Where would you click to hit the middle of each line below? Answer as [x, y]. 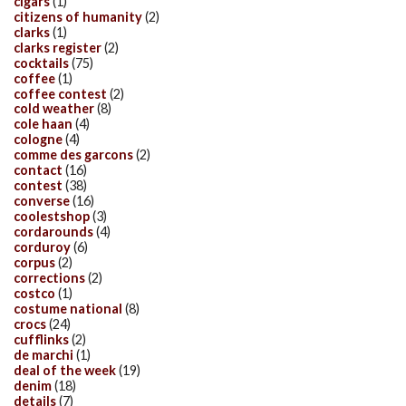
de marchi [43, 354]
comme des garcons [73, 155]
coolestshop [52, 217]
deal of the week [65, 370]
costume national [68, 308]
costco [34, 293]
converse [42, 201]
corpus [34, 262]
